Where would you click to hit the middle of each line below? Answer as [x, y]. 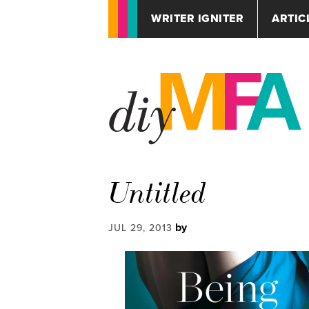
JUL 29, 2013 [140, 228]
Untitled [158, 193]
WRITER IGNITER [197, 19]
